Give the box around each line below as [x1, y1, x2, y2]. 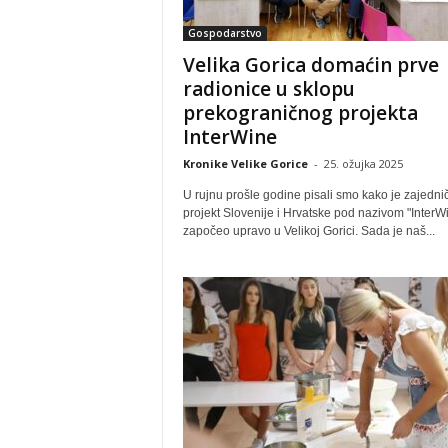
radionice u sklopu [182, 76, 355, 102]
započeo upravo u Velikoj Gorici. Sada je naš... [182, 224, 435, 238]
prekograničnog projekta [182, 100, 418, 126]
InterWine [182, 124, 277, 150]
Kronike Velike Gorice [182, 156, 308, 171]
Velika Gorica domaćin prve [182, 52, 439, 78]
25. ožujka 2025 [323, 156, 403, 171]
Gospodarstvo [187, 26, 262, 40]
